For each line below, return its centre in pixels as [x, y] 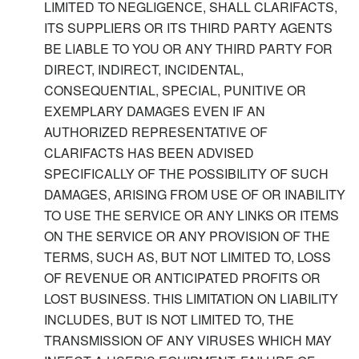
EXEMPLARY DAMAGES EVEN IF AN [155, 111]
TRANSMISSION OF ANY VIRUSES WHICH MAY [188, 340]
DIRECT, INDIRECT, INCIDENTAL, [144, 69]
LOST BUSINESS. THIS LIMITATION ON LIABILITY [191, 298]
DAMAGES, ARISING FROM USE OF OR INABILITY [195, 194]
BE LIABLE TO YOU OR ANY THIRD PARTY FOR [188, 48]
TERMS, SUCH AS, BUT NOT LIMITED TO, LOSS [188, 256]
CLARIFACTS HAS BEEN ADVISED [149, 152]
